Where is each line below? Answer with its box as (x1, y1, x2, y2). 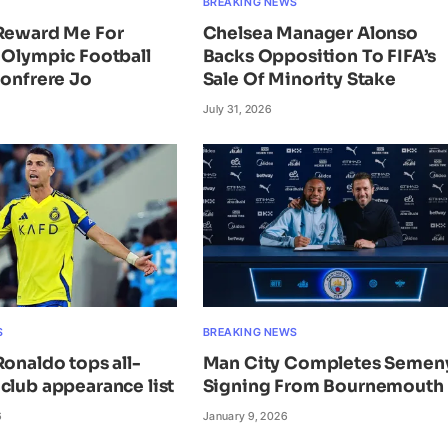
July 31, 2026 (202, 102, 272, 117)
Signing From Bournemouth (202, 375, 444, 397)
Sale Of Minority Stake (202, 69, 396, 91)
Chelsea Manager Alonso (202, 23, 418, 45)
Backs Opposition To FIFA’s (202, 46, 437, 68)
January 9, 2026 (202, 408, 288, 423)
